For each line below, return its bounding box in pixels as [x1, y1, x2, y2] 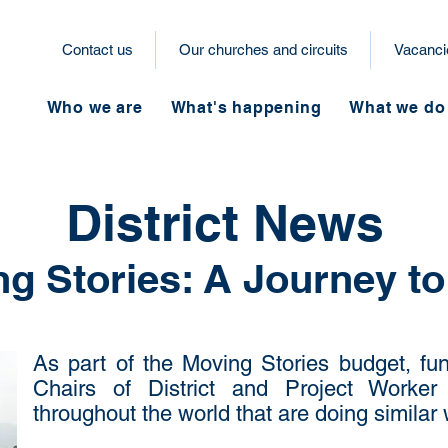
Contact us [61, 41, 133, 58]
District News [65, 193, 384, 252]
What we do [349, 98, 446, 117]
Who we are [46, 98, 143, 117]
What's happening [170, 98, 322, 117]
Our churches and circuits [178, 41, 348, 58]
